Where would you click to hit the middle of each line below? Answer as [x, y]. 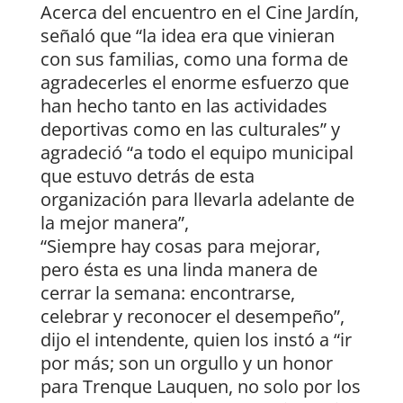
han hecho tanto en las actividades [184, 106]
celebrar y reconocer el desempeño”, [192, 317]
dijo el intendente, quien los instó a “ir [196, 340]
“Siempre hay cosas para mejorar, [180, 246]
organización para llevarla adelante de [197, 200]
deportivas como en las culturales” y [190, 130]
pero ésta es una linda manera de [179, 270]
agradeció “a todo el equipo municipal [197, 153]
